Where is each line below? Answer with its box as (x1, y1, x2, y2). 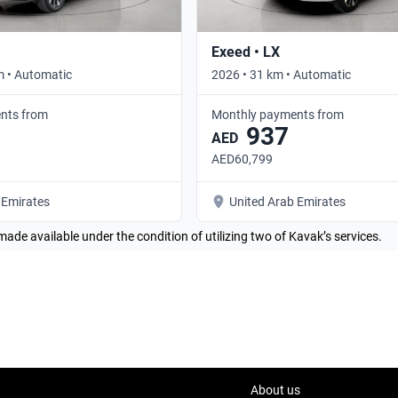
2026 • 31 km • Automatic (211, 67, 351, 82)
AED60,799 (211, 151, 273, 166)
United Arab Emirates (229, 194, 346, 209)
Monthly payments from (211, 107, 344, 122)
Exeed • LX (211, 43, 280, 60)
